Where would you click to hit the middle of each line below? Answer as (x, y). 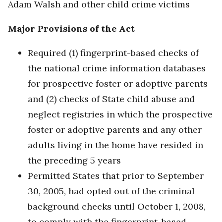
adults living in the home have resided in (115, 145)
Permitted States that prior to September (116, 176)
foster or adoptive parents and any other (115, 130)
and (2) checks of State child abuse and (111, 99)
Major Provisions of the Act (71, 29)
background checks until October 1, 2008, (117, 207)
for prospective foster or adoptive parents (118, 84)
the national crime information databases (117, 68)
